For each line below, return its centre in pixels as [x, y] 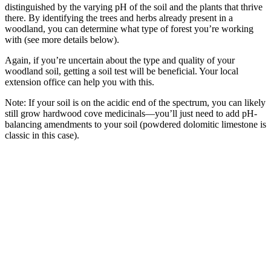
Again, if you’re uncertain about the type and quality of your [120, 60]
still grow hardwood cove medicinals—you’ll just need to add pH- [131, 113]
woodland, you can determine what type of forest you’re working [129, 28]
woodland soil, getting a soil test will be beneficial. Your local [122, 71]
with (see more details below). [62, 39]
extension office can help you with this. [80, 82]
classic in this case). [43, 135]
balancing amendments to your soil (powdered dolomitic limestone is [135, 124]
